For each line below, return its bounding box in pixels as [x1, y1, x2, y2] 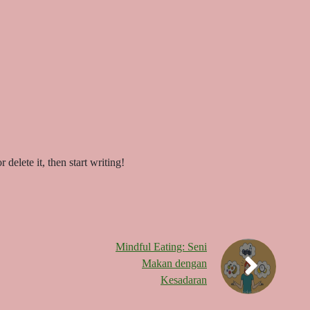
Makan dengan [142, 257, 207, 269]
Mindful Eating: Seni [116, 241, 207, 253]
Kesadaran [161, 274, 207, 286]
